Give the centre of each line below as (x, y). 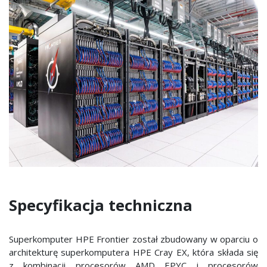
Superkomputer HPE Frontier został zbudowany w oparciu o (133, 239)
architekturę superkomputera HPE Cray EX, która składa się (133, 252)
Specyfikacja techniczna (101, 205)
